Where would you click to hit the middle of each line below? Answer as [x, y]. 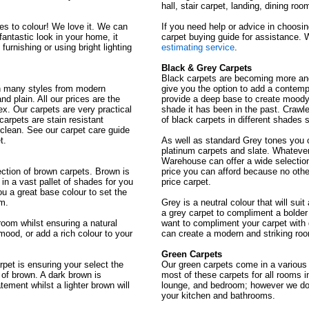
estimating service [198, 48]
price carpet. [187, 182]
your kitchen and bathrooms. [219, 296]
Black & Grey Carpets [207, 68]
